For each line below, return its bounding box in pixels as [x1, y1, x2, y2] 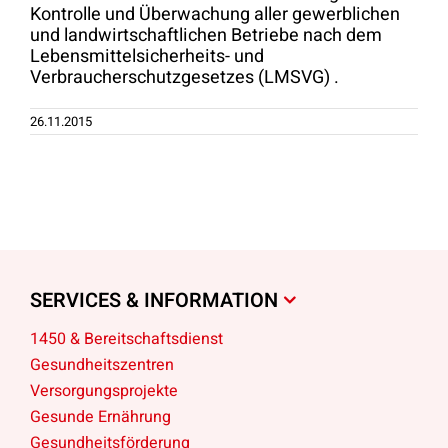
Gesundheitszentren [30, 352, 174, 377]
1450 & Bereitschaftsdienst [30, 326, 223, 351]
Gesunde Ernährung [30, 404, 171, 429]
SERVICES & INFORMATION [30, 285, 278, 315]
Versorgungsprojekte [30, 378, 178, 403]
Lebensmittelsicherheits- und [30, 42, 264, 70]
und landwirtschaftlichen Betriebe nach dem [30, 21, 382, 49]
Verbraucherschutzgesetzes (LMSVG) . [30, 63, 339, 91]
